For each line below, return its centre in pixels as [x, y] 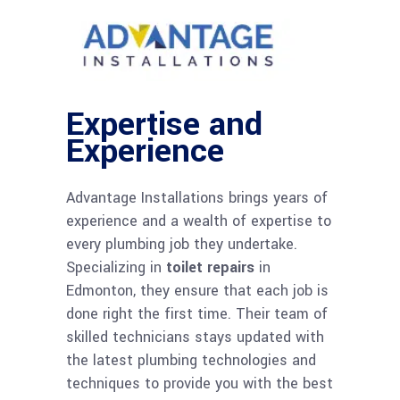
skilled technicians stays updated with [195, 337]
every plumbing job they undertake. [182, 244]
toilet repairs [210, 267]
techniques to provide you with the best [200, 383]
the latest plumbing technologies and [191, 360]
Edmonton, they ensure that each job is [197, 290]
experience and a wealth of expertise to [199, 221]
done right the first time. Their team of [197, 313]
